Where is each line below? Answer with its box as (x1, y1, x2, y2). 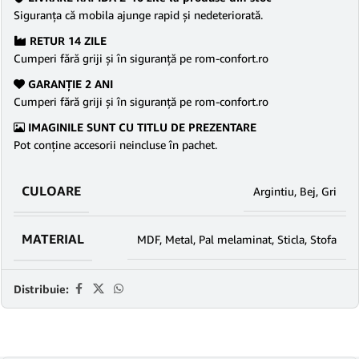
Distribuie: (14, 281, 69, 296)
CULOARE (22, 183, 81, 199)
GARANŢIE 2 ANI (25, 77, 113, 91)
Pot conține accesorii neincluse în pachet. (14, 138, 217, 151)
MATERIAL (22, 231, 84, 247)
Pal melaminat (199, 232, 272, 246)
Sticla (277, 232, 305, 246)
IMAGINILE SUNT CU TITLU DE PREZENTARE (25, 120, 256, 134)
